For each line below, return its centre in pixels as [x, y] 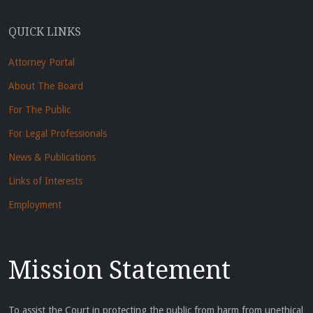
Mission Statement [119, 270]
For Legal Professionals [58, 134]
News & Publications [52, 158]
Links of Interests [45, 181]
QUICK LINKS [45, 32]
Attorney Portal [42, 63]
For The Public [39, 110]
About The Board [46, 86]
